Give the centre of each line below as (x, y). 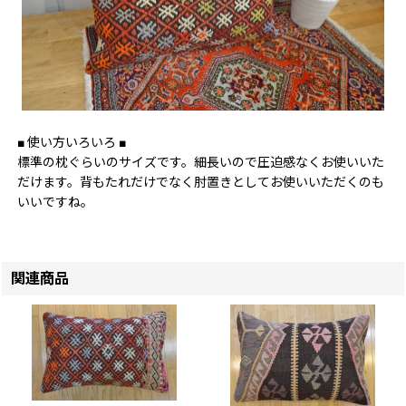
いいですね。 (55, 203)
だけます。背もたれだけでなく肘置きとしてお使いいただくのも (201, 183)
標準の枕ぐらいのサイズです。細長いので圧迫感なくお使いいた (201, 163)
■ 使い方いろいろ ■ (72, 143)
